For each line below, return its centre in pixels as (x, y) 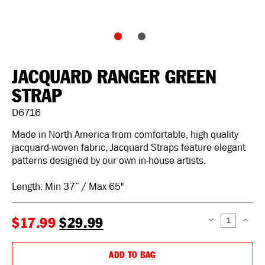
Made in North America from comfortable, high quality (125, 134)
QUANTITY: (221, 240)
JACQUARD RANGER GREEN (114, 77)
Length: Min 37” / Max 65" (68, 186)
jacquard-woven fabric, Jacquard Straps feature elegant (129, 147)
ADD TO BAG (132, 255)
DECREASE (220, 222)
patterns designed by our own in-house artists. (109, 160)
